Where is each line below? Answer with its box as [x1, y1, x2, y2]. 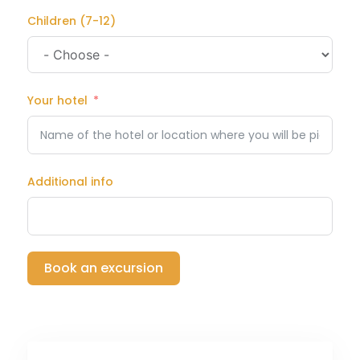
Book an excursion [44, 258, 163, 277]
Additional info [27, 173, 113, 190]
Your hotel [27, 92, 88, 108]
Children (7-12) [27, 12, 116, 29]
